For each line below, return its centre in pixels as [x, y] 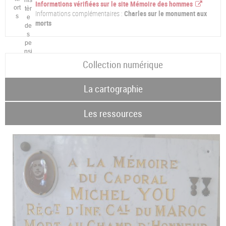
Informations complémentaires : [79, 13]
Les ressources [113, 113]
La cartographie [113, 89]
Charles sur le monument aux [165, 13]
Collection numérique [123, 65]
